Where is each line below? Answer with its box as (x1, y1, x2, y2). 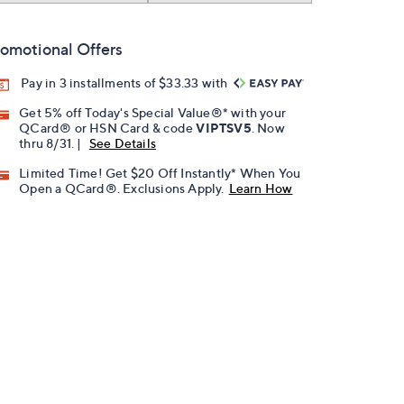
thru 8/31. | (19, 135, 85, 151)
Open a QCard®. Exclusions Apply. (19, 180, 225, 197)
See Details (88, 135, 157, 151)
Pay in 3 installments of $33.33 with (21, 75, 231, 90)
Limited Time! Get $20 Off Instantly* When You (19, 165, 301, 181)
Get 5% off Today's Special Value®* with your (19, 105, 287, 121)
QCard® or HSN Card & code (19, 120, 197, 136)
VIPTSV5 (196, 120, 252, 136)
